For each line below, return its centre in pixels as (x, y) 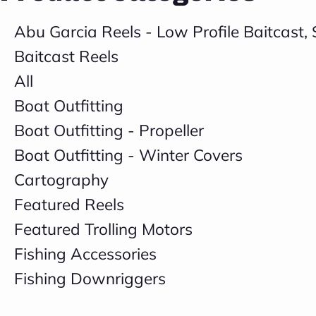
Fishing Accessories (85, 254)
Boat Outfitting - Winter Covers (128, 155)
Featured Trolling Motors (103, 229)
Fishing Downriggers (90, 278)
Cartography (61, 180)
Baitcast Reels (66, 56)
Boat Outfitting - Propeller (109, 130)
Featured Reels (69, 204)
